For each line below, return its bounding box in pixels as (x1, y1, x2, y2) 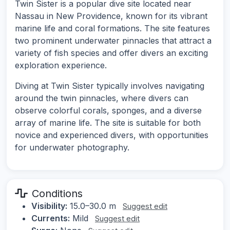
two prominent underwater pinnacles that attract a (15, 35, 212, 46)
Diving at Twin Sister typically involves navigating (15, 81, 204, 91)
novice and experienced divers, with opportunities (15, 130, 208, 141)
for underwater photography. (15, 142, 129, 153)
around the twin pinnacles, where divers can (15, 93, 188, 104)
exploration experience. (15, 60, 107, 71)
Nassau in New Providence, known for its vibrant (15, 11, 207, 22)
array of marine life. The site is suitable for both (15, 118, 201, 128)
